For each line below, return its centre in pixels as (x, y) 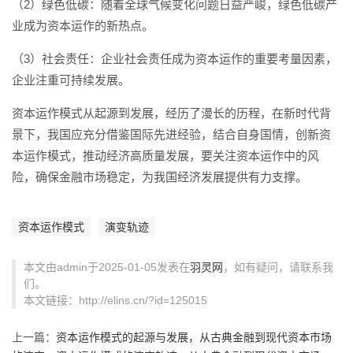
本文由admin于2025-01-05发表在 (107, 267)
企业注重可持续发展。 (71, 80)
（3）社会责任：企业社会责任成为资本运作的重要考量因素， (175, 59)
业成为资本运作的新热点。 (83, 26)
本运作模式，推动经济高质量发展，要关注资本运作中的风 (165, 156)
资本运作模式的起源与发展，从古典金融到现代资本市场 (194, 337)
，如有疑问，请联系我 (278, 267)
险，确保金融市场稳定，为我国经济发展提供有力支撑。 (160, 177)
